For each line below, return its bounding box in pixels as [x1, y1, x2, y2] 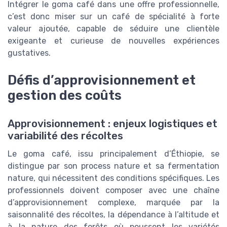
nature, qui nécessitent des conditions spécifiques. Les [8, 173, 219, 183]
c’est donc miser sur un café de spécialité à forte [8, 11, 219, 21]
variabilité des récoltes [8, 129, 123, 142]
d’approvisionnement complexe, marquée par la [8, 197, 219, 207]
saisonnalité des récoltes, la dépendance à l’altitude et [8, 209, 219, 219]
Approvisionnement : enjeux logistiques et [8, 117, 217, 130]
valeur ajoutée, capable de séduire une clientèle [8, 23, 219, 33]
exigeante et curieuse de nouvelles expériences [8, 35, 219, 46]
